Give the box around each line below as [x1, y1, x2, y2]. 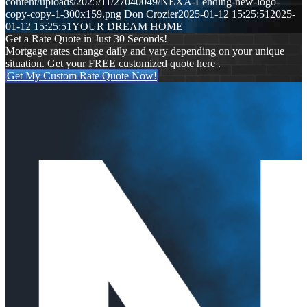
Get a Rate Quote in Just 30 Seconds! [5, 33, 167, 45]
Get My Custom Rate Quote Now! [7, 70, 157, 82]
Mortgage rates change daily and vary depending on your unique [5, 45, 284, 58]
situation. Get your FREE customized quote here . [5, 58, 221, 70]
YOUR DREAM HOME [72, 21, 183, 33]
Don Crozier [124, 8, 178, 21]
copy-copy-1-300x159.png [5, 8, 121, 21]
